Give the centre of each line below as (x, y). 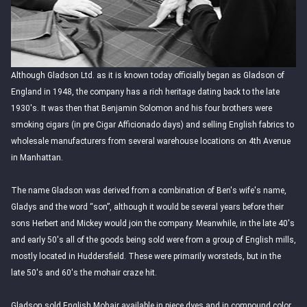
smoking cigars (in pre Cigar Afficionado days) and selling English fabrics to (152, 125)
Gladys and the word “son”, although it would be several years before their (147, 207)
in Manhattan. (37, 158)
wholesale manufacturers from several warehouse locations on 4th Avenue (151, 141)
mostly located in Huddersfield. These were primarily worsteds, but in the (146, 256)
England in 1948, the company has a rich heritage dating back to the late (145, 92)
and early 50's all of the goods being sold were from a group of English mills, (153, 240)
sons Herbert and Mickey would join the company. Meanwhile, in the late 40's (153, 223)
